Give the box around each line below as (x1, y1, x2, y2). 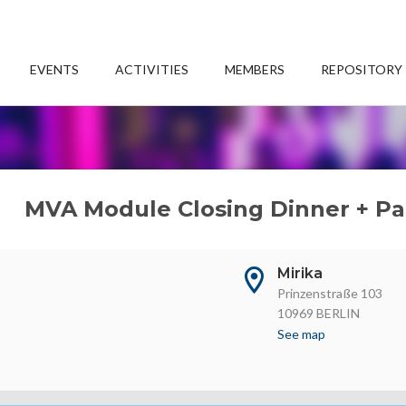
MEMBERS (225, 62, 285, 77)
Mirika (277, 265, 324, 282)
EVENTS (30, 62, 80, 77)
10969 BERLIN (277, 305, 361, 321)
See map (277, 326, 326, 342)
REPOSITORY (321, 62, 403, 77)
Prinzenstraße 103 (277, 285, 383, 301)
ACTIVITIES (115, 62, 189, 77)
